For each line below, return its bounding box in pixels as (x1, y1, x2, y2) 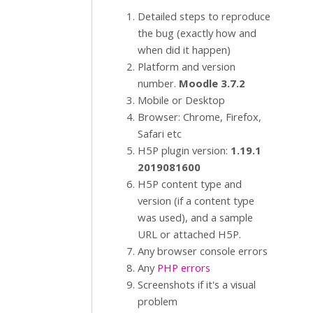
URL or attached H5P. (138, 227, 241, 241)
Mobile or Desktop (138, 93, 225, 107)
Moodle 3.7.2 (179, 76, 245, 90)
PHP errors (157, 261, 210, 275)
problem (138, 294, 177, 308)
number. (138, 76, 179, 90)
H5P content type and (138, 177, 242, 191)
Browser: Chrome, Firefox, (138, 110, 261, 124)
